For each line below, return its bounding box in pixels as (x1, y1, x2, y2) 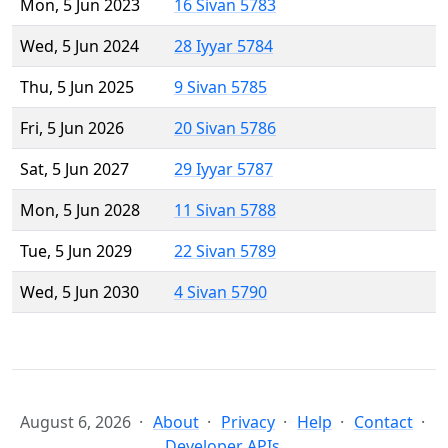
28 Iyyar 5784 (174, 35, 273, 58)
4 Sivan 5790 (174, 281, 267, 304)
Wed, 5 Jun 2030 (20, 281, 139, 304)
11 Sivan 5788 (174, 199, 276, 222)
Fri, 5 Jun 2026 (20, 117, 124, 140)
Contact (354, 411, 413, 434)
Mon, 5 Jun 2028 (20, 199, 140, 222)
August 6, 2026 (20, 411, 131, 434)
